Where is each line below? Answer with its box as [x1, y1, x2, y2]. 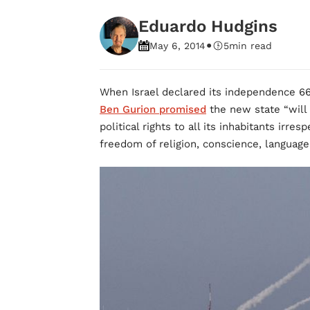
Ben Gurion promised [100, 103, 206, 116]
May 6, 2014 [149, 40, 206, 51]
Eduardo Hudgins [138, 17, 277, 36]
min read [229, 40, 272, 51]
